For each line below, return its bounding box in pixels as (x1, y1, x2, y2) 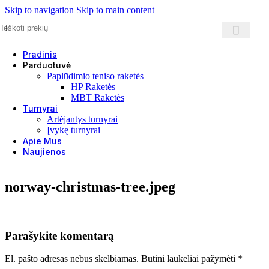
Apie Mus (23, 136, 62, 146)
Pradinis (23, 49, 57, 59)
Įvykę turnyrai (47, 125, 100, 135)
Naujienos (23, 147, 66, 157)
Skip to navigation (5, 5, 76, 15)
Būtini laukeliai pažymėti (141, 253, 238, 264)
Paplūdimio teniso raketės (47, 71, 144, 81)
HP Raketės (71, 82, 115, 92)
